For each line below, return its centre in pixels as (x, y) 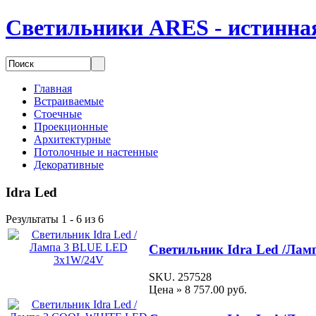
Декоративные (69, 164)
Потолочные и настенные (96, 152)
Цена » (165, 289)
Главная (53, 88)
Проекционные (71, 126)
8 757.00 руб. (216, 289)
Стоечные (58, 114)
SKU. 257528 (180, 276)
